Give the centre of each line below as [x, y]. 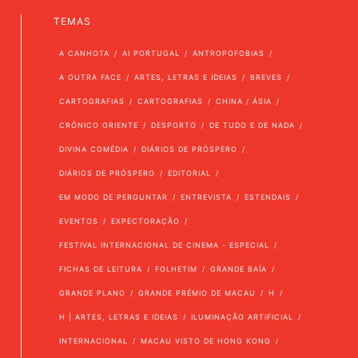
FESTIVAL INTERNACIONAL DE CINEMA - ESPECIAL [164, 245]
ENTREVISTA [206, 197]
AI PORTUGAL [151, 53]
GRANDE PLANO [92, 293]
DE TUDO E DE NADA [252, 125]
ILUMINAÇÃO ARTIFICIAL [242, 317]
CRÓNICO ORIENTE [98, 125]
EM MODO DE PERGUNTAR [113, 197]
